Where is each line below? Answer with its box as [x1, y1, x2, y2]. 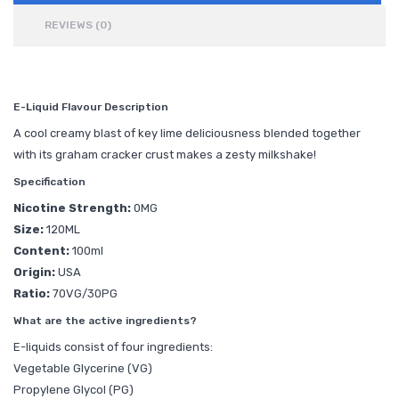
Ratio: [13, 287, 53, 300]
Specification [13, 175, 85, 188]
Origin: [13, 265, 58, 279]
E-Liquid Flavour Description [13, 101, 168, 113]
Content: [13, 244, 72, 257]
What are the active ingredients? [13, 314, 199, 327]
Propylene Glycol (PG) [13, 383, 134, 396]
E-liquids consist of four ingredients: [13, 340, 213, 354]
